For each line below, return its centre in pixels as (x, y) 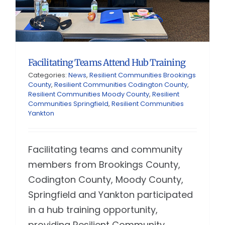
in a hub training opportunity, (93, 210)
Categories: (48, 75)
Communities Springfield (68, 104)
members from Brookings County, (104, 165)
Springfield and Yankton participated (110, 195)
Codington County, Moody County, (105, 180)
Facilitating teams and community (105, 150)
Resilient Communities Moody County (88, 94)
